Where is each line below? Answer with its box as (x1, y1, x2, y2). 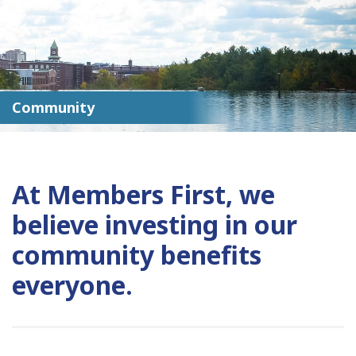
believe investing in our (12, 207, 297, 242)
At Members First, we (12, 177, 275, 212)
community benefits (12, 238, 261, 273)
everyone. (12, 268, 133, 303)
